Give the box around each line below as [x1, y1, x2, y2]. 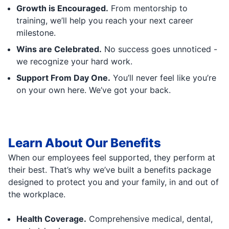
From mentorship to [108, 3, 188, 13]
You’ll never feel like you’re [110, 72, 216, 83]
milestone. [16, 27, 56, 38]
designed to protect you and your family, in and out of [8, 176, 219, 187]
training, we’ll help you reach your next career [16, 15, 193, 26]
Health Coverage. [16, 213, 86, 224]
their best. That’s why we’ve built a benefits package [8, 164, 211, 175]
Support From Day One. [16, 72, 110, 83]
